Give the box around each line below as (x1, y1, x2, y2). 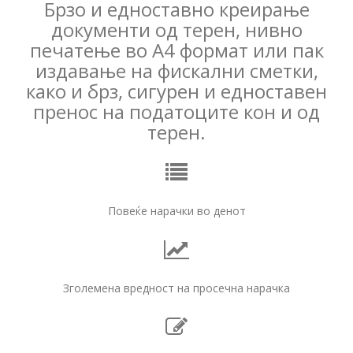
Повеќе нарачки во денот (107, 203, 246, 218)
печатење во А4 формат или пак (29, 36, 324, 63)
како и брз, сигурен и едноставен (26, 77, 327, 104)
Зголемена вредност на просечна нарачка (63, 280, 290, 295)
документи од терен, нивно (50, 16, 303, 43)
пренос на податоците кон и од (33, 98, 320, 124)
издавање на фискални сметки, (35, 57, 318, 84)
